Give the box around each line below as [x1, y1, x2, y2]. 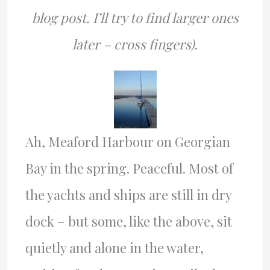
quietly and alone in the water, [25, 239, 204, 257]
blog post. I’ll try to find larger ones [31, 8, 239, 27]
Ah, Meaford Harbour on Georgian [25, 133, 230, 151]
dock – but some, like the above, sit [25, 212, 232, 230]
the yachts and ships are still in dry [25, 186, 231, 204]
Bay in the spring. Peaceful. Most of [25, 159, 233, 177]
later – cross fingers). [72, 35, 198, 53]
